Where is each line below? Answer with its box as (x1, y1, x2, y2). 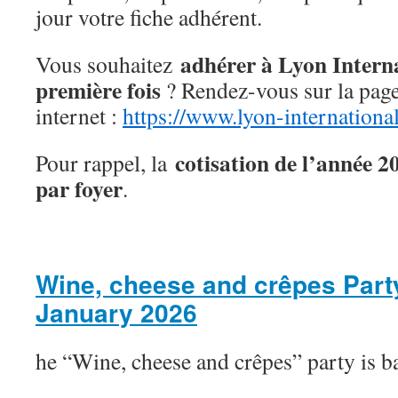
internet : (36, 100, 123, 131)
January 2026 (36, 294, 197, 330)
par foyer (36, 171, 123, 205)
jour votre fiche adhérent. (36, 2, 262, 32)
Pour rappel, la (36, 147, 175, 178)
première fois (36, 73, 161, 107)
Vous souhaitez (36, 49, 180, 79)
